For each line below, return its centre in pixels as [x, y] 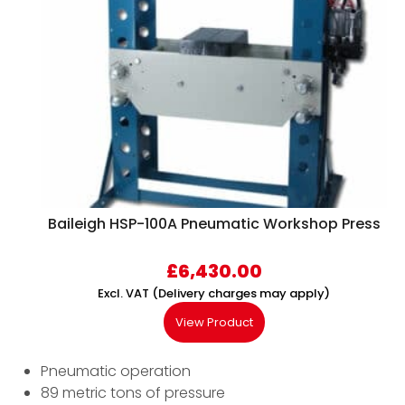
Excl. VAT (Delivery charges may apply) [214, 294]
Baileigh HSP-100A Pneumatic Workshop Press [214, 224]
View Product [214, 323]
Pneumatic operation [116, 372]
